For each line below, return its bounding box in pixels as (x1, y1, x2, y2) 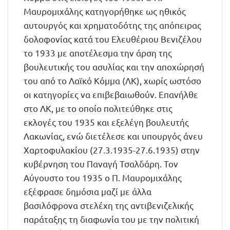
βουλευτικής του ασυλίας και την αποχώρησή (24, 61, 204, 72)
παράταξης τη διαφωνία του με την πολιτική (24, 214, 199, 224)
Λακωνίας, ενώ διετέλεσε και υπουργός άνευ (24, 130, 203, 141)
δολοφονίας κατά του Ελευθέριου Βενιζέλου (24, 33, 202, 44)
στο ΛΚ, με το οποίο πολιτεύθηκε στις (24, 103, 172, 113)
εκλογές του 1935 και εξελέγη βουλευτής (24, 117, 189, 127)
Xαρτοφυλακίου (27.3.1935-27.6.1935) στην (24, 144, 200, 155)
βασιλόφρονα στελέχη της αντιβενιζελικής (24, 200, 194, 210)
